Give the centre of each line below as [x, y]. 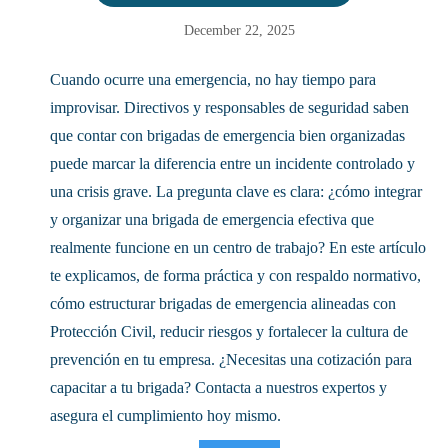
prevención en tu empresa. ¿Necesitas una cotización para [231, 360]
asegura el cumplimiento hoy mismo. [165, 416]
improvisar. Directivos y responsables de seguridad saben [229, 108]
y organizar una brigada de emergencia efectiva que [212, 220]
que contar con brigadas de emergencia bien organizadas [227, 136]
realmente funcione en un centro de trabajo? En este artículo [238, 248]
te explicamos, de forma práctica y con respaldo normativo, [235, 276]
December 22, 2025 [239, 31]
